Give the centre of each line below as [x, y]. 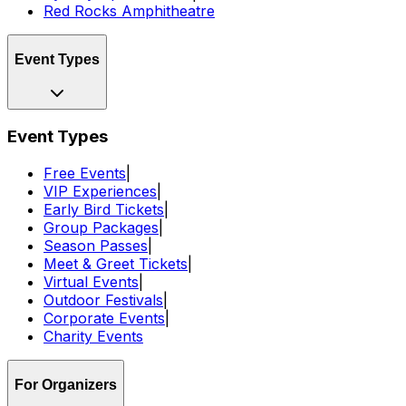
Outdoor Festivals [103, 300]
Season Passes [96, 245]
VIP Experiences [100, 191]
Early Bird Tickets [104, 209]
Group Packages [101, 227]
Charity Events [93, 336]
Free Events [85, 173]
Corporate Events [104, 318]
